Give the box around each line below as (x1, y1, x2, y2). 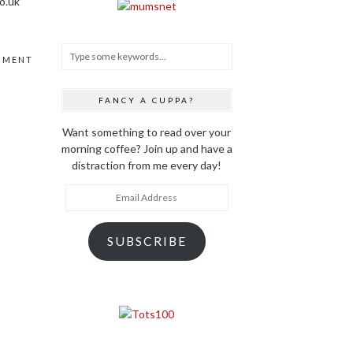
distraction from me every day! (72, 158, 222, 172)
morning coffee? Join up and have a (61, 141, 232, 155)
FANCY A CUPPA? (98, 95, 195, 105)
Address (65, 201, 107, 215)
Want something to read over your (62, 124, 232, 139)
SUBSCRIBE (106, 233, 187, 249)
